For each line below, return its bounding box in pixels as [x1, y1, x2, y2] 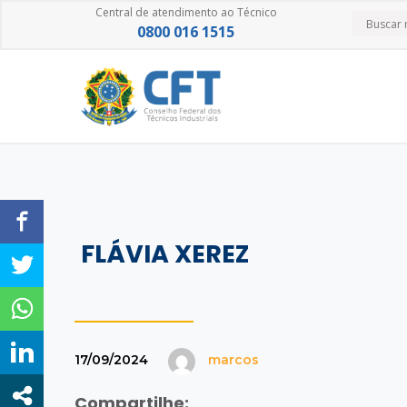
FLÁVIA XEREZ [81, 237, 249, 272]
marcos [208, 352, 259, 369]
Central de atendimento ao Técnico [94, 5, 277, 20]
